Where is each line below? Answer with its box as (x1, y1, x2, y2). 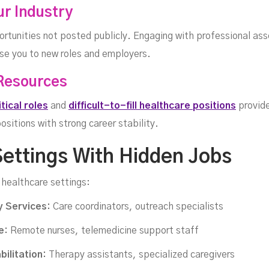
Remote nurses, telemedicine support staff (8, 226, 199, 236)
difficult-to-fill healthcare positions (68, 101, 236, 111)
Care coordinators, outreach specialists (50, 202, 223, 212)
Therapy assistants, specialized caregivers (46, 250, 235, 260)
